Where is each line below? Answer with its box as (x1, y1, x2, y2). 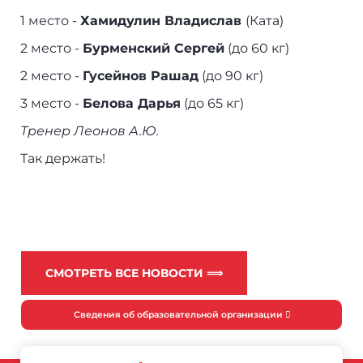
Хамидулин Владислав (80, 13, 246, 29)
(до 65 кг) (181, 96, 245, 112)
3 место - (20, 96, 83, 112)
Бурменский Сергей (83, 41, 225, 57)
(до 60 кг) (224, 41, 290, 57)
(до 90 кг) (199, 68, 264, 84)
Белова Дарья (83, 96, 181, 112)
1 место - (20, 13, 81, 29)
